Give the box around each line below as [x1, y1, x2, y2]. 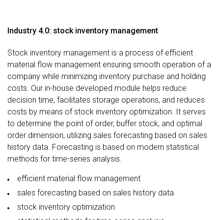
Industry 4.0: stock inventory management [7, 26, 158, 35]
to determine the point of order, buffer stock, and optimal [7, 118, 202, 128]
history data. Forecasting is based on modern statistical [7, 142, 199, 152]
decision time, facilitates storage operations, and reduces [7, 95, 205, 105]
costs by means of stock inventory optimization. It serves [7, 107, 206, 116]
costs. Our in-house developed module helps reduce [7, 83, 187, 93]
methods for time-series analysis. [7, 154, 122, 164]
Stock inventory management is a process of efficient [7, 48, 193, 57]
